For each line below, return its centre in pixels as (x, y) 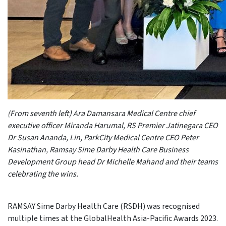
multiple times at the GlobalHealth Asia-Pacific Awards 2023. (113, 218)
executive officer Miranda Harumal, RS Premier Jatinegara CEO (113, 125)
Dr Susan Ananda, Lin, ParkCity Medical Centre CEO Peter (103, 137)
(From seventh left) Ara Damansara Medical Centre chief (101, 113)
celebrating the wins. (43, 174)
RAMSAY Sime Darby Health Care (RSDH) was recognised (104, 206)
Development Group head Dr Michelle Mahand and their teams (113, 162)
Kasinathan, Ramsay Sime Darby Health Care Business (98, 150)
